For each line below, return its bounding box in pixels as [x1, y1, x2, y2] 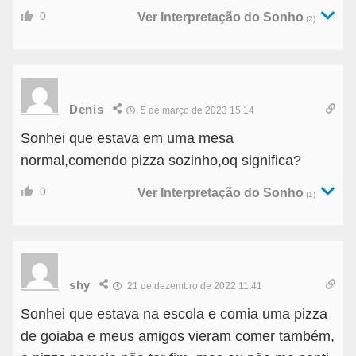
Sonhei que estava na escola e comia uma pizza [21, 306, 327, 323]
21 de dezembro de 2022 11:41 [125, 281, 263, 292]
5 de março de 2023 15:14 [137, 105, 254, 117]
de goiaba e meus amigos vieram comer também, [21, 328, 335, 345]
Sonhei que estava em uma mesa [21, 130, 234, 147]
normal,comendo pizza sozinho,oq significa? [21, 153, 301, 169]
